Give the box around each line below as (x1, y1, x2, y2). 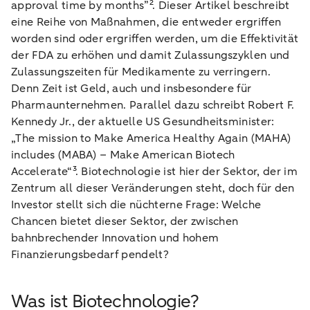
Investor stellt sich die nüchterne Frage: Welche (11, 197, 262, 212)
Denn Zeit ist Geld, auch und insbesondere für (11, 81, 252, 96)
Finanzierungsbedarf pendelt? (11, 247, 169, 262)
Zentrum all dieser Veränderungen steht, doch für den (11, 181, 295, 196)
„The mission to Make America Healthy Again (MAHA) (11, 131, 291, 146)
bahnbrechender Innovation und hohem (11, 230, 219, 246)
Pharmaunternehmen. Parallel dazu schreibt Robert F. (11, 98, 295, 113)
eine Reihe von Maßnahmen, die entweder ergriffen (11, 15, 282, 30)
